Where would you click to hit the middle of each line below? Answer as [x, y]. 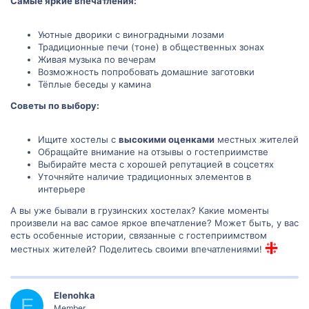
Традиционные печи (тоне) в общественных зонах [151, 47]
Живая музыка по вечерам [97, 60]
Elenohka [74, 296]
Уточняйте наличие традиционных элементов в [144, 177]
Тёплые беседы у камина [94, 84]
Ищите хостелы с [78, 140]
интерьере [62, 189]
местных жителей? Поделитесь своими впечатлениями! [138, 249]
